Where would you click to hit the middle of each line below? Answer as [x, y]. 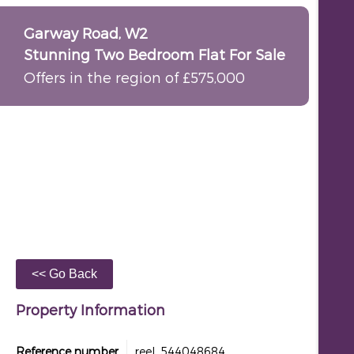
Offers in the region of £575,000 [134, 77]
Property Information [90, 309]
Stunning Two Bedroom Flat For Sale [154, 54]
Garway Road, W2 [86, 33]
